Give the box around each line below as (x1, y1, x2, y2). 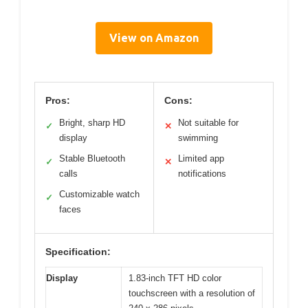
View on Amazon (109, 31, 199, 44)
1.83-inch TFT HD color (129, 272, 221, 283)
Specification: (45, 245, 111, 257)
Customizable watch (59, 188, 140, 199)
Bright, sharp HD (59, 117, 125, 128)
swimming (178, 132, 218, 143)
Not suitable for (178, 117, 239, 128)
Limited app (178, 153, 224, 164)
